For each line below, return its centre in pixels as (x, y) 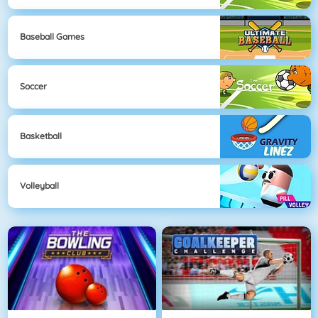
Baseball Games (52, 37)
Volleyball (39, 186)
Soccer (33, 87)
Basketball (41, 136)
